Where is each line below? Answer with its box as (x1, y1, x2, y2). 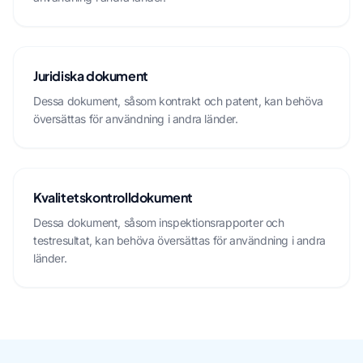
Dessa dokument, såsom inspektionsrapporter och (33, 216, 284, 229)
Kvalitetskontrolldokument (33, 189, 193, 206)
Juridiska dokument (33, 67, 148, 84)
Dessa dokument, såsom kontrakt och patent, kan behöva (33, 94, 323, 108)
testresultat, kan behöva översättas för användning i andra (33, 233, 326, 247)
